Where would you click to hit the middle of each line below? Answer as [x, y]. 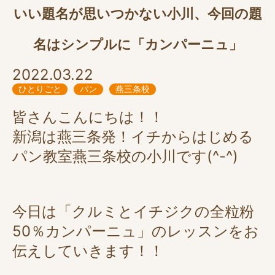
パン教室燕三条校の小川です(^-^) [125, 156]
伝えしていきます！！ [88, 251]
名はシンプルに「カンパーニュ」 [137, 44]
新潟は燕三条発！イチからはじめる [133, 137]
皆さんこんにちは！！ [88, 117]
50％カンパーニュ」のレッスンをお [136, 231]
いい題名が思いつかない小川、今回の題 [137, 14]
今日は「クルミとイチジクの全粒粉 [133, 211]
